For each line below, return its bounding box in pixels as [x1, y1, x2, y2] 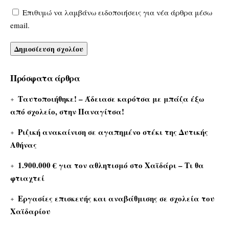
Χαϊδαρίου [10, 205, 51, 217]
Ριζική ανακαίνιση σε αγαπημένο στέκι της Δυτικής [18, 126, 209, 138]
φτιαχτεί [10, 172, 44, 184]
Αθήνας [10, 139, 37, 151]
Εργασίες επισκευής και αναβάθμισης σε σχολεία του [18, 193, 215, 204]
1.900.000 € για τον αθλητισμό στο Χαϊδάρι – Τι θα [18, 159, 204, 171]
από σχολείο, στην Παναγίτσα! [10, 106, 124, 118]
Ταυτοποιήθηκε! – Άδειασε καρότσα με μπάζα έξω [18, 93, 205, 105]
